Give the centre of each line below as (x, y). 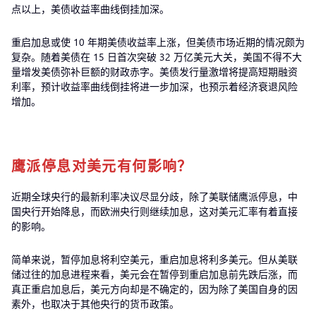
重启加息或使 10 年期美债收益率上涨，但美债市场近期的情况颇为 (158, 42)
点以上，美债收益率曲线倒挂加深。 (92, 8)
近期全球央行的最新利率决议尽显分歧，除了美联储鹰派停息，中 (154, 196)
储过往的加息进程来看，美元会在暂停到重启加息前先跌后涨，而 (154, 274)
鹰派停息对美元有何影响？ (102, 165)
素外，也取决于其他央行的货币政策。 (97, 303)
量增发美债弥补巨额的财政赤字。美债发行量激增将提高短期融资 (154, 71)
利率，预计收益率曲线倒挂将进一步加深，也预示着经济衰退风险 (154, 86)
